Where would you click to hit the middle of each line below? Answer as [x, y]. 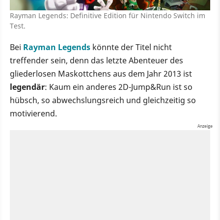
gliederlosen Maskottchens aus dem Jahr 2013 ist [101, 74]
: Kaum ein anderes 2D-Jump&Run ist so [119, 87]
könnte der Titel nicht [131, 47]
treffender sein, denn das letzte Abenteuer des [96, 61]
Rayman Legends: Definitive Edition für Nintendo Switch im [108, 16]
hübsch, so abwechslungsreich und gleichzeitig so [103, 100]
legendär [27, 87]
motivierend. [33, 114]
